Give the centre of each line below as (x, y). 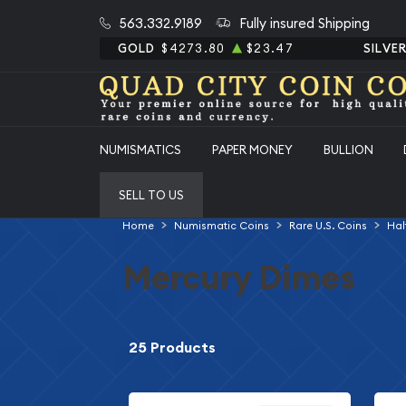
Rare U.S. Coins (328, 225)
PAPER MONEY (252, 149)
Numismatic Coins (221, 225)
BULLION (348, 149)
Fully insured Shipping (304, 23)
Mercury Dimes (239, 277)
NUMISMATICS (140, 149)
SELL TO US (151, 194)
